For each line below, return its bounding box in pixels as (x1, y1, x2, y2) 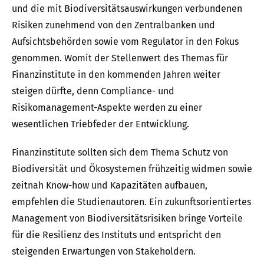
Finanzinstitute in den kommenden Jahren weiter (12, 68, 220, 80)
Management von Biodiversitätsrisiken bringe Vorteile (12, 212, 243, 224)
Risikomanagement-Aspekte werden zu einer (12, 101, 202, 113)
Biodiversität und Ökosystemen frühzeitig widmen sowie (12, 163, 252, 174)
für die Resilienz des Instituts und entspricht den (12, 229, 221, 240)
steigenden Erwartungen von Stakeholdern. (12, 245, 196, 257)
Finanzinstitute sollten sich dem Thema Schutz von (12, 146, 228, 158)
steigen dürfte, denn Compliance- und (12, 85, 174, 97)
